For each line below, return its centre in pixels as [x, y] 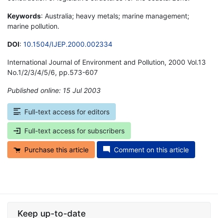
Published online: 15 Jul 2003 [54, 90]
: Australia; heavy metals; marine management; [115, 16]
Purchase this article [56, 149]
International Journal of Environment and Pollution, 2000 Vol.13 [107, 62]
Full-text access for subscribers [74, 130]
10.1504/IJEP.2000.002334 [68, 44]
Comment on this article [151, 149]
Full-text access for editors [67, 111]
